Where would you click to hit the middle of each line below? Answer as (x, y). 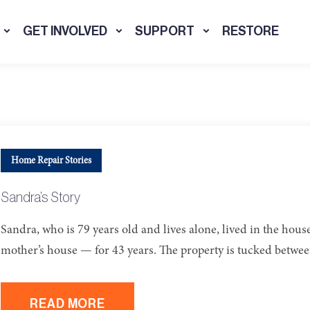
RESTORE (250, 31)
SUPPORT (164, 31)
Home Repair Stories (51, 161)
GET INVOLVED (65, 31)
